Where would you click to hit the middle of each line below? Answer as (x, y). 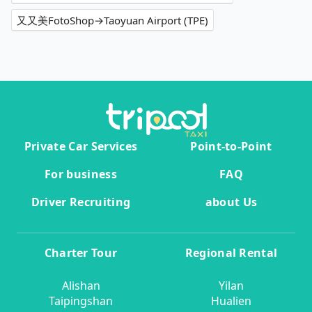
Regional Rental (231, 253)
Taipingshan (81, 301)
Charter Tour (81, 253)
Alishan (81, 286)
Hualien (231, 301)
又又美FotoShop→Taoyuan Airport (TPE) (112, 21)
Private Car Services (81, 147)
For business (81, 174)
